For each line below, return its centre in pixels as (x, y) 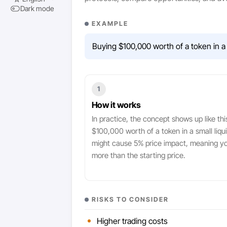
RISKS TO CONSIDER (130, 199)
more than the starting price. (138, 155)
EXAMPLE (110, 23)
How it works (116, 105)
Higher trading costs (132, 221)
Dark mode (37, 8)
